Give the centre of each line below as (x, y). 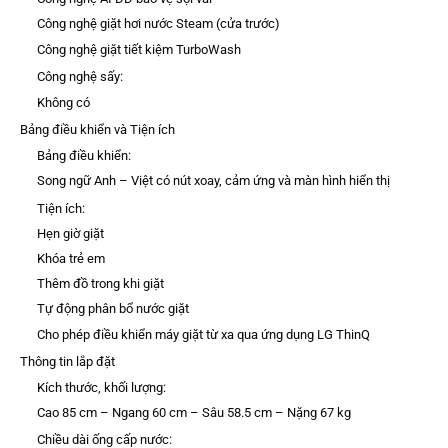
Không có (63, 102)
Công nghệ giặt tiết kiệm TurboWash (138, 49)
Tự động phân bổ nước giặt (112, 309)
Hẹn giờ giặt (70, 233)
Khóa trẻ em (70, 258)
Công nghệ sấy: (79, 77)
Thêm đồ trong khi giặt (100, 284)
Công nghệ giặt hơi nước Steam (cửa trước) (158, 24)
